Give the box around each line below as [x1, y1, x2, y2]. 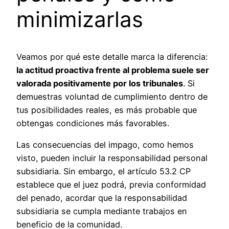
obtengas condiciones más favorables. [16, 118, 169, 128]
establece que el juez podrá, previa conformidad [16, 179, 206, 190]
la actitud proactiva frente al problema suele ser [16, 64, 209, 75]
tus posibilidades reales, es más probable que [16, 104, 197, 115]
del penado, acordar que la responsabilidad [16, 192, 187, 203]
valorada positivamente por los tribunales [16, 78, 183, 88]
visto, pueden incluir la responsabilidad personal [16, 152, 208, 163]
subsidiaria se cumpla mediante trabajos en [16, 205, 187, 216]
